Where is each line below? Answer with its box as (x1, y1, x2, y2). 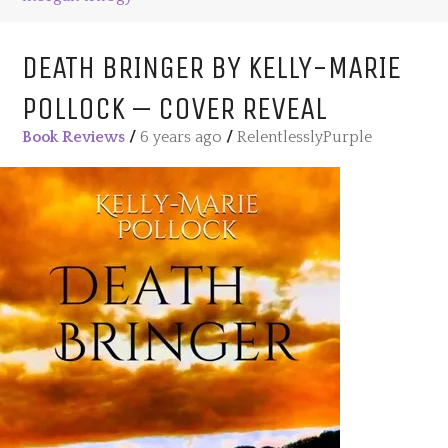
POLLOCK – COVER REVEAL (22, 90, 328, 128)
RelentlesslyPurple (237, 128, 373, 147)
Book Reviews (22, 128, 126, 147)
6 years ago (140, 128, 223, 147)
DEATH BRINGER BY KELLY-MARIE (22, 49, 402, 87)
